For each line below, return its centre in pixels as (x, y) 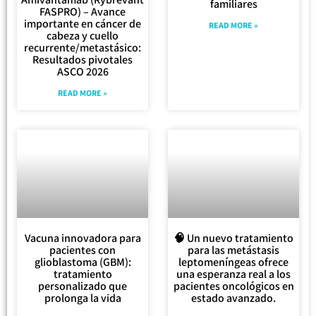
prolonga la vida (83, 298)
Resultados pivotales (83, 60)
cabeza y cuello (83, 36)
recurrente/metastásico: (83, 48)
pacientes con (83, 250)
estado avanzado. (233, 298)
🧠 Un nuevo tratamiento (233, 238)
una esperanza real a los (233, 274)
